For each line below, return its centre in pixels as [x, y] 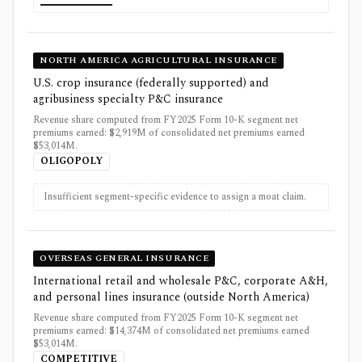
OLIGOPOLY [72, 162]
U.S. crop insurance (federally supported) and [151, 83]
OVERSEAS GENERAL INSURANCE [124, 259]
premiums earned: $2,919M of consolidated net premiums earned [169, 133]
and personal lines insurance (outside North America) [171, 297]
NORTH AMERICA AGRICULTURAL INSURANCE [158, 61]
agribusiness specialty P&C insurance [128, 99]
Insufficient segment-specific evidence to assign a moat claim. [175, 197]
